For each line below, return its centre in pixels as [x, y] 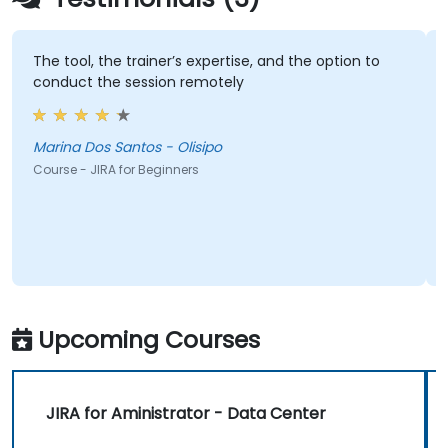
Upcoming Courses [149, 340]
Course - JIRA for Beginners [115, 170]
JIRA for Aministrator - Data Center [186, 414]
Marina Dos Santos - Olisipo [127, 147]
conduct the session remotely [138, 82]
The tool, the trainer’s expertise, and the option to [206, 61]
